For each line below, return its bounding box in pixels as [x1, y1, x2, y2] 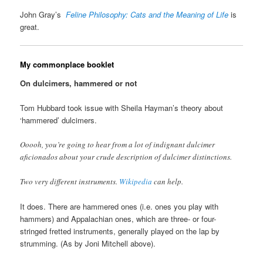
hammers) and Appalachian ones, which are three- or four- [20, 213, 217, 225]
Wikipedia [119, 176, 153, 187]
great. [20, 21, 40, 32]
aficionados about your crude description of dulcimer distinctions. [20, 151, 232, 162]
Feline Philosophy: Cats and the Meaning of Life [63, 8, 229, 20]
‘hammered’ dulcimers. [20, 114, 97, 126]
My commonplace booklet [20, 59, 114, 70]
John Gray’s [20, 8, 64, 20]
